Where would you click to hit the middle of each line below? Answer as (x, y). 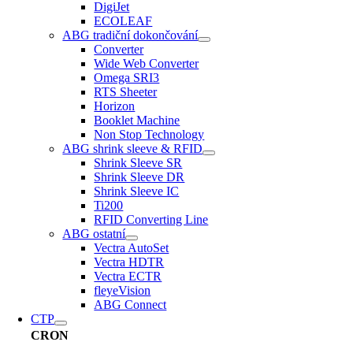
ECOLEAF (123, 21)
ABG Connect (130, 305)
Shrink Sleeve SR (138, 163)
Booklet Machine (137, 120)
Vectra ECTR (128, 276)
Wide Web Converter (147, 63)
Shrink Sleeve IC (137, 191)
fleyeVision (123, 290)
